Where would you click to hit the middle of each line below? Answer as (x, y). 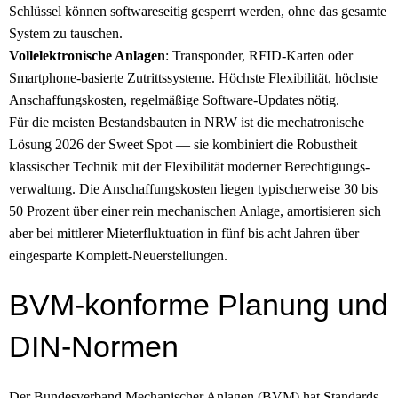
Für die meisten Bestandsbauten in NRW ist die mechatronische (187, 122)
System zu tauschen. (66, 33)
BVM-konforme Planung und (199, 304)
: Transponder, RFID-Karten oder (259, 55)
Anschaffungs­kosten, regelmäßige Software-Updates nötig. (174, 99)
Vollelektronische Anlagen (87, 55)
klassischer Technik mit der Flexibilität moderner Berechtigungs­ (189, 166)
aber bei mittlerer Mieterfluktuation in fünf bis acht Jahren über (184, 233)
